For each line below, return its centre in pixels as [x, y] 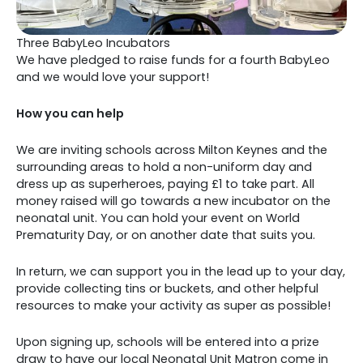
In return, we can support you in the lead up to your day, [181, 271]
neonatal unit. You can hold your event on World [158, 218]
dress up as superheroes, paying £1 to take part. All [165, 184]
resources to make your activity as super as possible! [173, 305]
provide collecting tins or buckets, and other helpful [167, 288]
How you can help [70, 113]
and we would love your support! [113, 77]
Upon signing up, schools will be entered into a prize [168, 342]
